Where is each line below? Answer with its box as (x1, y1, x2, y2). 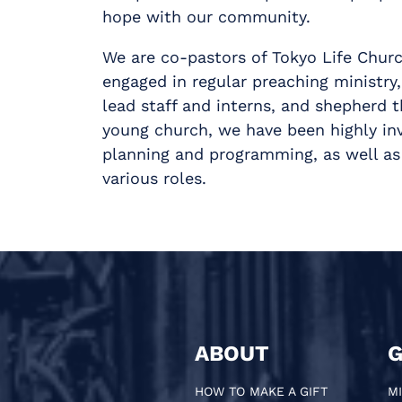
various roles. (102, 169, 206, 188)
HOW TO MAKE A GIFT (194, 384, 328, 398)
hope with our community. (102, 7, 310, 26)
